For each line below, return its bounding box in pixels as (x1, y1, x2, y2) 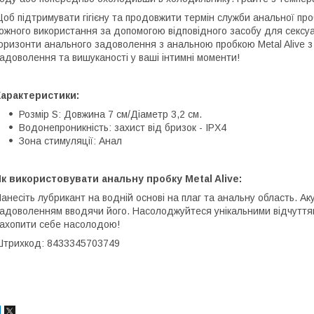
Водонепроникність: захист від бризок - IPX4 (19, 121, 226, 133)
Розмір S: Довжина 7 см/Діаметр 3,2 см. (19, 108, 202, 120)
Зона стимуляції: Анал (19, 135, 122, 146)
